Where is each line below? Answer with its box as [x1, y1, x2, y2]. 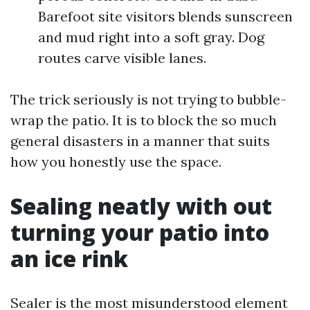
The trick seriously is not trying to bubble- [10, 91, 286, 108]
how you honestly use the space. [10, 153, 221, 170]
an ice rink [10, 244, 128, 273]
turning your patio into [10, 217, 269, 247]
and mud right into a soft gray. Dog [38, 28, 264, 46]
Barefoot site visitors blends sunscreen [38, 8, 293, 25]
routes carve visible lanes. [38, 49, 206, 66]
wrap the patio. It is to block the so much [10, 111, 277, 129]
